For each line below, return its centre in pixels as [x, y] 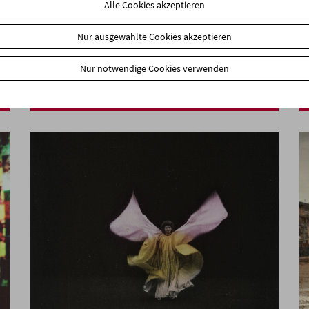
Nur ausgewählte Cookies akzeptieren [154, 36]
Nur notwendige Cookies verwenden [154, 68]
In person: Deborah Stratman [117, 59]
